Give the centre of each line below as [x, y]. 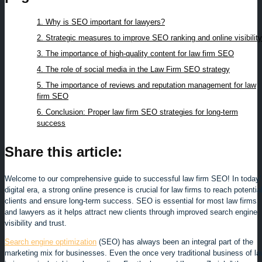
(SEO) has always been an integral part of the [175, 242]
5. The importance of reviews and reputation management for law [146, 85]
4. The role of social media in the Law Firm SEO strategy [133, 69]
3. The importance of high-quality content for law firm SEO [135, 54]
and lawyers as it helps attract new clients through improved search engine [131, 212]
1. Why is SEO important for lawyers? [101, 22]
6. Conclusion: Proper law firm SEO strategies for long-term [137, 112]
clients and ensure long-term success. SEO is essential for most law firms [131, 201]
